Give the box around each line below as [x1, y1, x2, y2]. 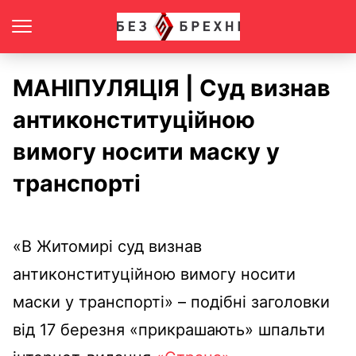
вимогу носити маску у [13, 137, 280, 165]
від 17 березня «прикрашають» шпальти [13, 320, 325, 339]
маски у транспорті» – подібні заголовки [13, 292, 330, 311]
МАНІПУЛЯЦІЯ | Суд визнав [13, 74, 331, 102]
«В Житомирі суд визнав [13, 237, 202, 256]
